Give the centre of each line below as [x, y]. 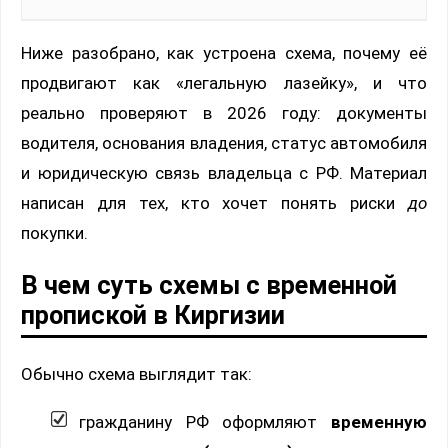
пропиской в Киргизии [153, 314]
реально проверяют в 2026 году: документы [224, 113]
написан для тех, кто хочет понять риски [214, 203]
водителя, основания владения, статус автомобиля [224, 143]
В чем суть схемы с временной [209, 284]
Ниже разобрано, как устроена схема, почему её [224, 53]
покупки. [54, 233]
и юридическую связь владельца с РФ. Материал [224, 173]
